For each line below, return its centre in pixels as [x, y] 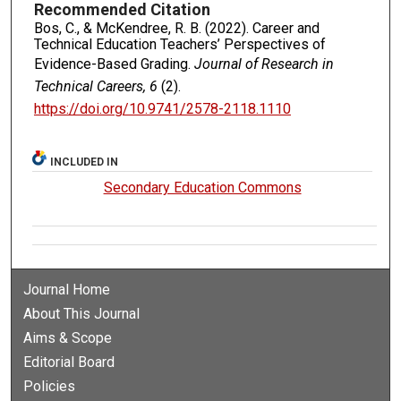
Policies [50, 386]
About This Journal [82, 313]
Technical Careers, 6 [97, 87]
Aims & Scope [68, 337]
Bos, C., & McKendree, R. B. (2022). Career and [176, 29]
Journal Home [67, 289]
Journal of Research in [264, 64]
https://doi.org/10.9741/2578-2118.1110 [162, 109]
